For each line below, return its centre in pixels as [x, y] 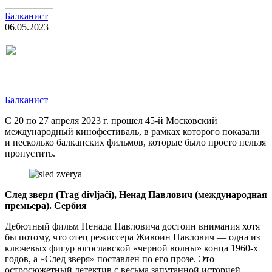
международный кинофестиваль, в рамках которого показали [132, 131]
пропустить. [30, 153]
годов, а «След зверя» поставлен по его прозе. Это [110, 259]
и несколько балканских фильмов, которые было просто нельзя [135, 142]
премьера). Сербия [46, 205]
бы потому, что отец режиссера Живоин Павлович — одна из [132, 237]
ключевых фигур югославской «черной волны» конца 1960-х [131, 248]
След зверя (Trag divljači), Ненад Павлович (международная [136, 194]
